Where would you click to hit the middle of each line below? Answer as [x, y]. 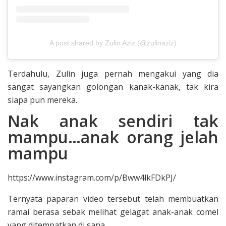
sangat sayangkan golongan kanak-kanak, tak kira [113, 87]
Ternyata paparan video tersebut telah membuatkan [113, 199]
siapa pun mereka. [42, 100]
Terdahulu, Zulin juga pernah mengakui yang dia [113, 73]
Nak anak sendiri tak [113, 121]
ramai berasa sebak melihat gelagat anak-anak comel [113, 212]
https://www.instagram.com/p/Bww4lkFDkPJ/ [92, 177]
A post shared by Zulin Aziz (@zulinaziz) [113, 43]
